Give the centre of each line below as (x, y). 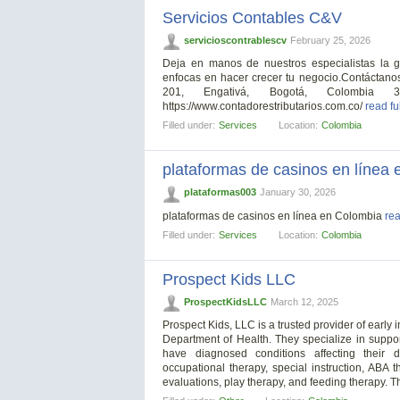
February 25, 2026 (330, 41)
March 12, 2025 (304, 301)
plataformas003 (220, 192)
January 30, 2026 (298, 192)
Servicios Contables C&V (252, 18)
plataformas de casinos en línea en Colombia (274, 216)
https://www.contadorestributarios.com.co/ (264, 107)
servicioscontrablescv (235, 41)
